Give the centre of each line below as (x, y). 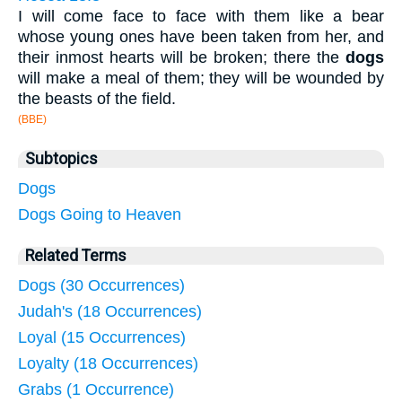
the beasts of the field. (97, 98)
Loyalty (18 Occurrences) (108, 363)
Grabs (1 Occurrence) (96, 389)
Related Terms (76, 255)
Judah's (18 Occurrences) (110, 311)
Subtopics (61, 158)
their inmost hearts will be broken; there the (182, 57)
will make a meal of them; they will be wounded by (201, 78)
